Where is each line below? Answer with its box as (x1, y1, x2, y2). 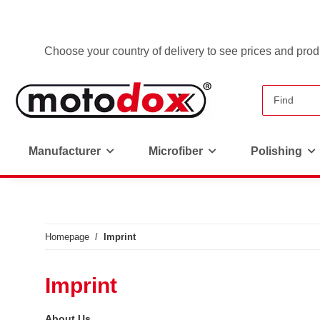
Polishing (251, 145, 302, 157)
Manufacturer (29, 145, 101, 157)
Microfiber (149, 145, 203, 157)
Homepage (45, 231, 89, 242)
